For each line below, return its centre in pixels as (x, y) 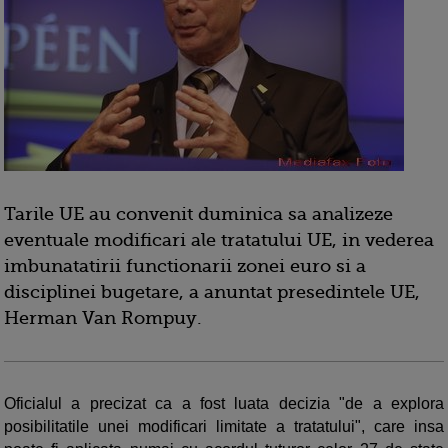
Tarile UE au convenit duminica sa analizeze (198, 214)
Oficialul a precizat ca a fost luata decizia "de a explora (224, 403)
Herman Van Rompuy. (103, 318)
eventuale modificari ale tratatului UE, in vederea (219, 240)
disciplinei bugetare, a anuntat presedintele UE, (212, 292)
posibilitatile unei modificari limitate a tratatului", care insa (224, 426)
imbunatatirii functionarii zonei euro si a (185, 266)
